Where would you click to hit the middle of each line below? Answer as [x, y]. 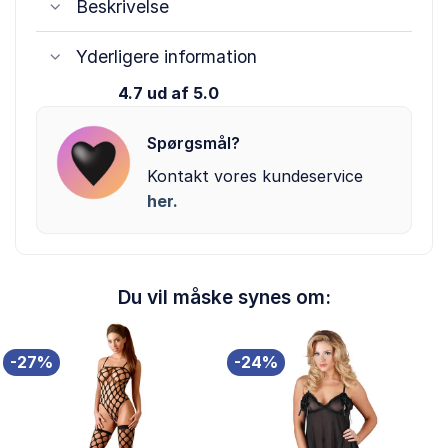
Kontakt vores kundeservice [254, 176]
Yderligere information [167, 56]
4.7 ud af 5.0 [168, 93]
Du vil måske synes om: [224, 297]
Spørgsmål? [193, 143]
